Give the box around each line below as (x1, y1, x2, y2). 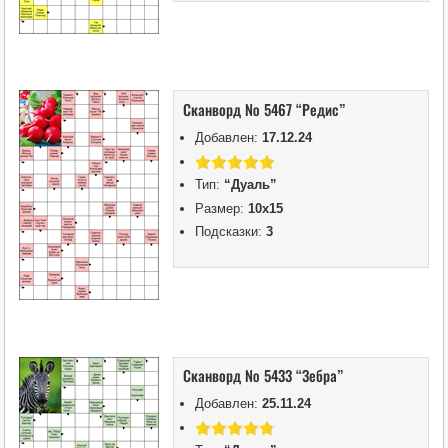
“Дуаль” (224, 177, 278, 193)
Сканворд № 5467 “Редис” (183, 97, 346, 120)
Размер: (195, 200, 249, 216)
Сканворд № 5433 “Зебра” (183, 364, 344, 387)
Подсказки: (195, 224, 267, 240)
